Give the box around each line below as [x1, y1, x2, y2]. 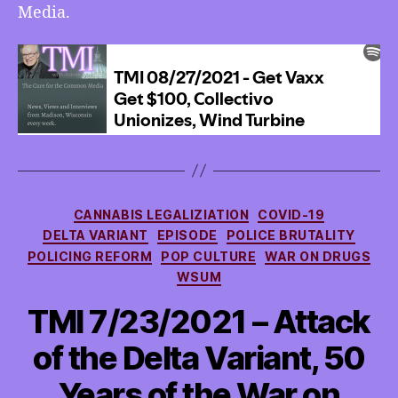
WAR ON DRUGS [265, 248, 371, 264]
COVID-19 [258, 206, 325, 222]
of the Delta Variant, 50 [33, 338, 365, 378]
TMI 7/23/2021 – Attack [28, 301, 370, 341]
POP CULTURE [161, 248, 257, 264]
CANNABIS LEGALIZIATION [73, 206, 250, 222]
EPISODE [156, 227, 218, 243]
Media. [18, 3, 70, 23]
